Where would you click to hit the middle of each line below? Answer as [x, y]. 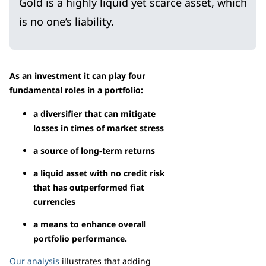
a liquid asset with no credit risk [99, 173]
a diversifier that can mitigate [94, 113]
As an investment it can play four [77, 75]
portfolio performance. [80, 238]
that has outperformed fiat [89, 187]
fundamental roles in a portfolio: [76, 90]
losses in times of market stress [99, 128]
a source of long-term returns [94, 150]
